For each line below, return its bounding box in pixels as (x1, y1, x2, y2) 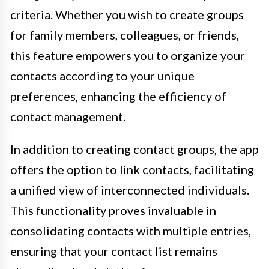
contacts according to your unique (10, 68, 195, 83)
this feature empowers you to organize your (10, 47, 245, 62)
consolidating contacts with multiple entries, (10, 223, 251, 238)
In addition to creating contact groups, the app (10, 141, 259, 156)
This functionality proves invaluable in (10, 202, 216, 217)
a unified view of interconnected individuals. (10, 182, 249, 197)
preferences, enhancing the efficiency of (10, 88, 226, 103)
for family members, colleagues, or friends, (10, 27, 239, 42)
